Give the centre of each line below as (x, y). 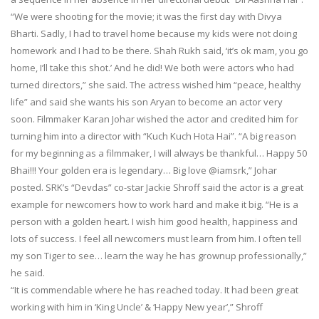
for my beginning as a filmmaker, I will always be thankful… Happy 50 (159, 153)
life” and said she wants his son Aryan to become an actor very (147, 101)
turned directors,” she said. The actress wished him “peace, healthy (156, 84)
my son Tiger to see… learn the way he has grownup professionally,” (159, 255)
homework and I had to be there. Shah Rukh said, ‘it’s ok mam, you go (159, 50)
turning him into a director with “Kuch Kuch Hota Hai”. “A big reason (153, 136)
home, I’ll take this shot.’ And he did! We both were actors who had (152, 67)
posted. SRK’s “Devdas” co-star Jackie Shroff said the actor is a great (157, 187)
